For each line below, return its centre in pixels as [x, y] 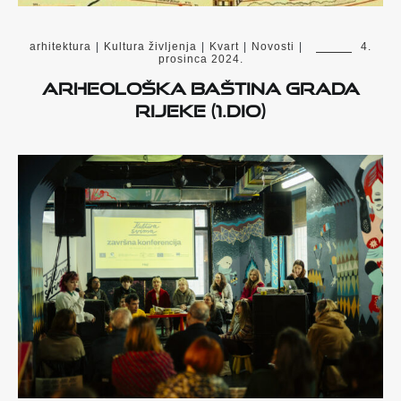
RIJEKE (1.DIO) [200, 108]
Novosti [273, 47]
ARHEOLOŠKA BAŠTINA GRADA [200, 85]
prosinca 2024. [200, 60]
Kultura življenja [150, 47]
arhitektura [60, 47]
